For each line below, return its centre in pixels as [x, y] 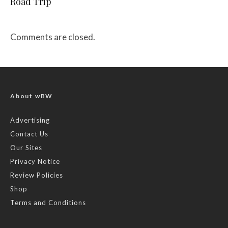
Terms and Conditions [48, 202]
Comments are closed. [53, 37]
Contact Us [29, 134]
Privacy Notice [35, 161]
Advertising [30, 120]
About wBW [32, 96]
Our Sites [26, 147]
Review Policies [37, 175]
